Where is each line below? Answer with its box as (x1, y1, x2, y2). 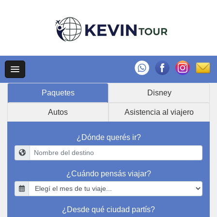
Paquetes (41, 89, 75, 97)
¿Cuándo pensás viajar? (66, 169, 151, 178)
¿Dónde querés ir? (76, 133, 141, 142)
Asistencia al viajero (124, 108, 194, 116)
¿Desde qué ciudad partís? (62, 205, 155, 214)
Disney (147, 89, 171, 97)
